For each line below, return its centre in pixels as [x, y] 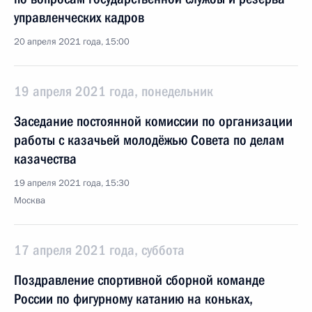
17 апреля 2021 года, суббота [99, 250]
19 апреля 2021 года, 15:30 [72, 183]
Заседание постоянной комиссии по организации [153, 121]
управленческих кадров [79, 17]
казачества [45, 159]
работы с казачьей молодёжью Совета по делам [149, 140]
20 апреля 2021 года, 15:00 [72, 42]
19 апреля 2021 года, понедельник [114, 91]
